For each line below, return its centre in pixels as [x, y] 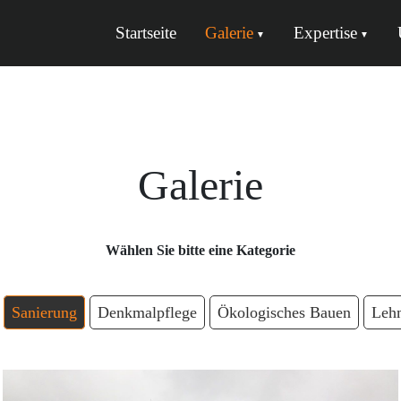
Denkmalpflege [147, 312]
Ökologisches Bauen [284, 312]
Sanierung [44, 312]
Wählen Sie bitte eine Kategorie [200, 250]
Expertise [325, 32]
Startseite [146, 32]
